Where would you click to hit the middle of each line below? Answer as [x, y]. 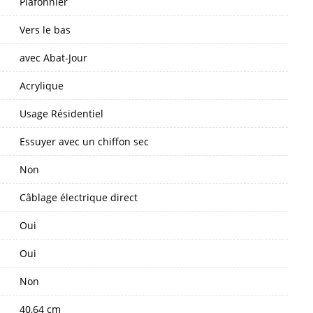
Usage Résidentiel [61, 113]
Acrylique [42, 85]
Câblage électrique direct [79, 197]
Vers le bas [45, 29]
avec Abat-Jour [53, 57]
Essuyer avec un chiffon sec [84, 141]
